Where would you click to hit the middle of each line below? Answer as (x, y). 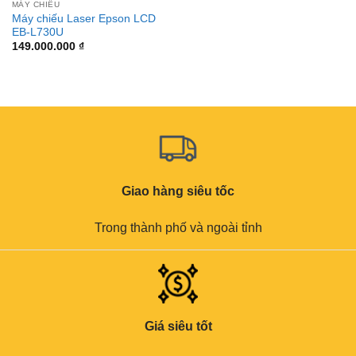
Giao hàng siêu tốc (178, 191)
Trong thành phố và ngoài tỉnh (178, 227)
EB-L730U (37, 32)
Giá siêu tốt (178, 326)
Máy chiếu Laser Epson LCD (83, 18)
